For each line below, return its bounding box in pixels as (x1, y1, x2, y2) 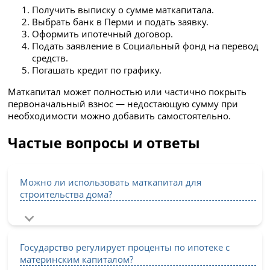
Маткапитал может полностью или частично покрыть (8, 85, 247, 98)
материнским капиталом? (20, 253, 134, 265)
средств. (32, 52, 69, 64)
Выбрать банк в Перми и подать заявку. (32, 16, 209, 28)
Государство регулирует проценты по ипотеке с (20, 240, 230, 253)
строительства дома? (20, 187, 113, 200)
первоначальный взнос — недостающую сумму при (8, 97, 239, 110)
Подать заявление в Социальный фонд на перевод (32, 40, 259, 52)
